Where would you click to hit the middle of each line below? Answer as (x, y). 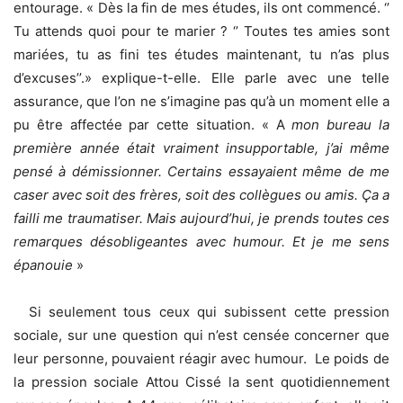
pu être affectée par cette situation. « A (149, 125)
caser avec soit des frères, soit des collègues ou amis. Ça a (201, 195)
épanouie (43, 265)
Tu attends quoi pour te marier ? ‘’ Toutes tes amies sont (201, 31)
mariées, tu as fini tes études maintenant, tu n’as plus (201, 55)
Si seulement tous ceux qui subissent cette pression (201, 312)
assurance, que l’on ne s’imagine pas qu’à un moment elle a (201, 102)
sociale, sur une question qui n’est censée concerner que (201, 336)
